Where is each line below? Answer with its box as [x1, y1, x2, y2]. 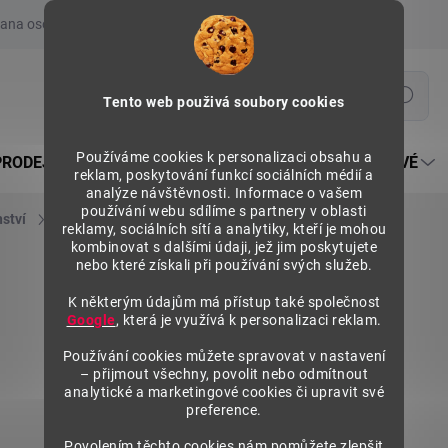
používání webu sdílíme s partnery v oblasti [81, 203, 367, 219]
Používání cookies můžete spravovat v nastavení [62, 348, 386, 364]
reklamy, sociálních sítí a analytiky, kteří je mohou [61, 221, 387, 237]
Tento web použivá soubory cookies [103, 94, 345, 110]
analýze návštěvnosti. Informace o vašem [85, 185, 363, 201]
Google [66, 312, 116, 328]
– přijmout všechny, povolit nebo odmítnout [80, 366, 368, 382]
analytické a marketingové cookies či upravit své [64, 384, 384, 400]
